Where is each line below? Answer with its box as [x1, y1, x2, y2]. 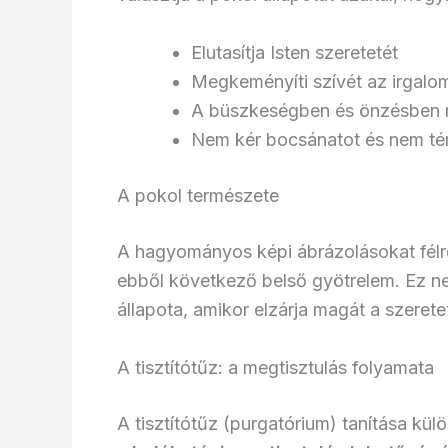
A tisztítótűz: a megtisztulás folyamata [117, 356, 434, 378]
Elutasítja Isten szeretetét [191, 41, 398, 63]
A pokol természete [117, 184, 279, 206]
